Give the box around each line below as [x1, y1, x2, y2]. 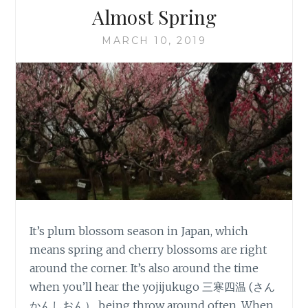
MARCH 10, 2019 [102, 34, 206, 47]
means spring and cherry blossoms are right [30, 243, 267, 257]
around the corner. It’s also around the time [30, 261, 259, 276]
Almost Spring [91, 3, 217, 30]
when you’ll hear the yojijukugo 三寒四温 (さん [30, 280, 276, 294]
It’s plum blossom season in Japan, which [30, 224, 249, 239]
